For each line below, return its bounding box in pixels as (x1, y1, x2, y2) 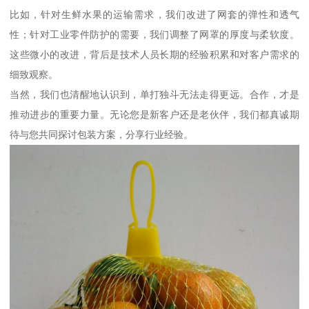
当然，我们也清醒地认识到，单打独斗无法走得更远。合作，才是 (10, 88, 299, 100)
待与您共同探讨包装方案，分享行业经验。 (10, 128, 194, 140)
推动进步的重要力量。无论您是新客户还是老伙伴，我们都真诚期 (10, 108, 299, 120)
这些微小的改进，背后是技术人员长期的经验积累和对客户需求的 (10, 48, 299, 60)
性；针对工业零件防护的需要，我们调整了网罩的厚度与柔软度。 (10, 28, 299, 40)
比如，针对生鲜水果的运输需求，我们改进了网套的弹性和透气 (10, 8, 299, 20)
